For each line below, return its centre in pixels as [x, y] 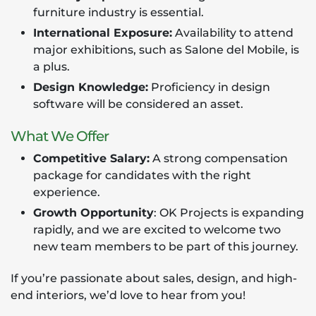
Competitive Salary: [91, 158]
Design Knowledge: [91, 87]
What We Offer [60, 136]
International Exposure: [103, 33]
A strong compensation [219, 158]
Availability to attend [233, 33]
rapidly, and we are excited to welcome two [157, 230]
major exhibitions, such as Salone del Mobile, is [166, 50]
